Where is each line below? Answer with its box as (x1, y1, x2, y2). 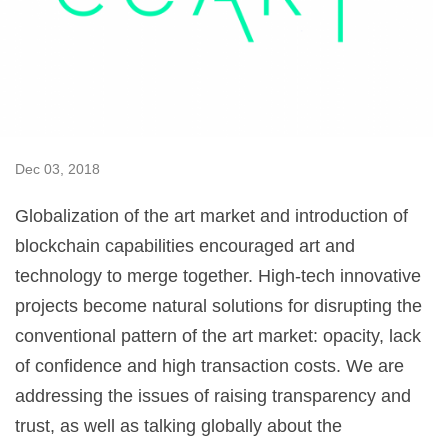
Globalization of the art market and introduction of (15, 205, 408, 226)
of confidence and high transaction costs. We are (15, 355, 404, 376)
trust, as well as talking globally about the (15, 415, 342, 436)
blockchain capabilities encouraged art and (15, 235, 355, 256)
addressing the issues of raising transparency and (15, 385, 411, 406)
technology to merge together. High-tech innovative (15, 265, 421, 286)
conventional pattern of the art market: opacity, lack (15, 325, 421, 346)
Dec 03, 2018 (15, 160, 100, 177)
